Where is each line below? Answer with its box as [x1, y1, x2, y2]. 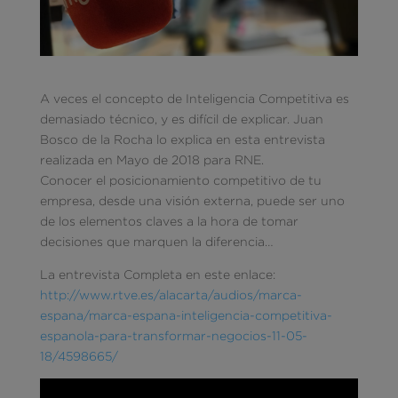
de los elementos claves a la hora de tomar [39, 214, 298, 227]
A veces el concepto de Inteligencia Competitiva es [39, 92, 349, 105]
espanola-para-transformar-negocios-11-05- [39, 329, 307, 342]
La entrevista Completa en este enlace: [39, 267, 275, 281]
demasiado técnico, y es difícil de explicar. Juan [39, 112, 323, 125]
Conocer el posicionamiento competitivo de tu [39, 173, 322, 187]
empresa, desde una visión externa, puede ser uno [39, 194, 345, 207]
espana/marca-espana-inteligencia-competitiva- [39, 308, 332, 322]
